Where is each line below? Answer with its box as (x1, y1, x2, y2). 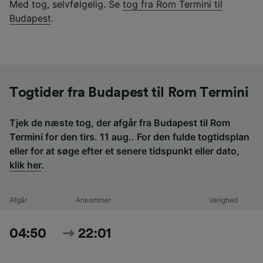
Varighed (209, 195, 238, 205)
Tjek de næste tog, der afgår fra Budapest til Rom (9, 117, 230, 129)
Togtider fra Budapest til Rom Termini (9, 86, 249, 100)
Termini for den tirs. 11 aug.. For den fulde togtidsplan (9, 131, 249, 143)
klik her (9, 159, 41, 171)
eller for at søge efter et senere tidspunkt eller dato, (9, 145, 240, 157)
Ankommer (75, 195, 111, 205)
